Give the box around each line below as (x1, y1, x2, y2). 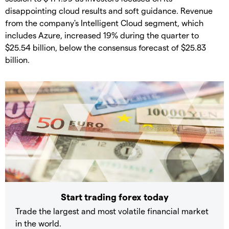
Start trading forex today (60, 191, 169, 202)
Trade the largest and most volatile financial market (15, 205, 209, 216)
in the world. (15, 218, 61, 228)
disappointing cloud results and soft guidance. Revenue (5, 6, 213, 16)
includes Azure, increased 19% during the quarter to (5, 30, 199, 40)
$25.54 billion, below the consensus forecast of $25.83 (5, 42, 206, 53)
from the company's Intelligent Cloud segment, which (5, 18, 203, 28)
